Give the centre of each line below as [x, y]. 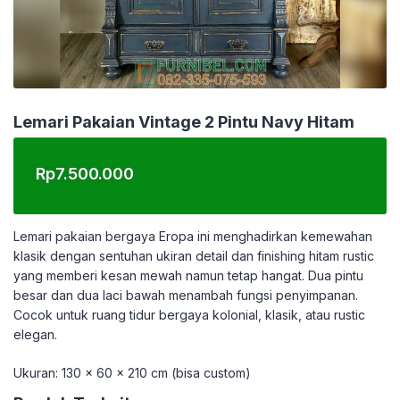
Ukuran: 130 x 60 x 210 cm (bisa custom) [132, 373]
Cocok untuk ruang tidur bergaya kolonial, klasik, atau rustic [189, 315]
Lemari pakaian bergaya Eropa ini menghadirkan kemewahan [193, 236]
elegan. [35, 334]
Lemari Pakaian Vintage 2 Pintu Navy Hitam [184, 122]
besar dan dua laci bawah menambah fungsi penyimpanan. [186, 295]
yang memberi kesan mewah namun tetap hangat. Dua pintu [188, 275]
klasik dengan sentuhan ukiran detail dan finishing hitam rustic [194, 256]
